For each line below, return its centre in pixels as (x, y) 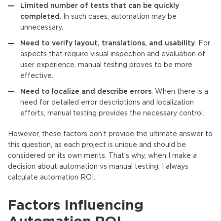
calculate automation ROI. (52, 177)
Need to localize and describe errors (86, 92)
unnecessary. (42, 27)
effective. (37, 76)
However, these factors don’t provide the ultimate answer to (110, 134)
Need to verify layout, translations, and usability (108, 43)
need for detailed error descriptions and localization (107, 102)
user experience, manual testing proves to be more (106, 65)
